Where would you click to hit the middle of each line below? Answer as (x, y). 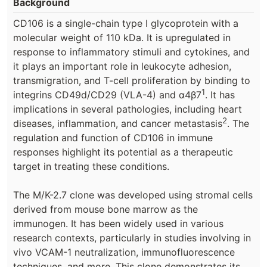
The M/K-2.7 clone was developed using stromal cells (133, 195)
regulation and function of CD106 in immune (113, 137)
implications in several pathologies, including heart (128, 109)
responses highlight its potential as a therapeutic (123, 152)
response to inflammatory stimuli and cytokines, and (131, 52)
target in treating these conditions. (91, 166)
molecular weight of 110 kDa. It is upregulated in (122, 37)
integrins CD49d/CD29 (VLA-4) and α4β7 (107, 94)
